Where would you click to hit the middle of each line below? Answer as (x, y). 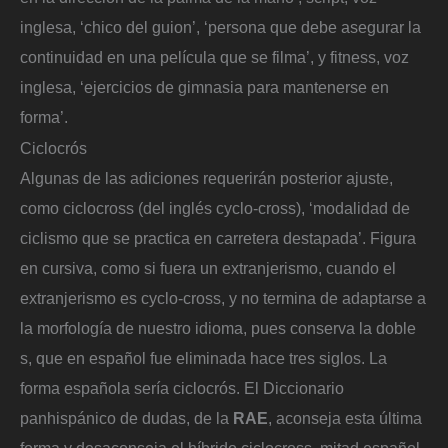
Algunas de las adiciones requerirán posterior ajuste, (206, 178)
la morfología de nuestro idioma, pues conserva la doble (218, 328)
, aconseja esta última (345, 418)
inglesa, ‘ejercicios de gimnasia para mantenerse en (204, 86)
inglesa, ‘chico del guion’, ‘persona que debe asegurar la (220, 26)
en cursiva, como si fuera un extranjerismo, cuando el (208, 268)
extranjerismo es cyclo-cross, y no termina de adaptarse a (223, 298)
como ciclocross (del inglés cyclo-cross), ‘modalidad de (215, 208)
